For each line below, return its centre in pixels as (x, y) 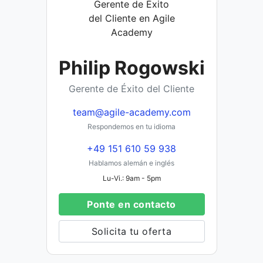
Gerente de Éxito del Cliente (131, 88)
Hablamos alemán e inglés (131, 163)
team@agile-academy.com (131, 112)
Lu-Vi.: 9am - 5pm (131, 178)
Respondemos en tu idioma (131, 126)
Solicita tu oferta (131, 231)
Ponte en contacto (131, 204)
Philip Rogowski (131, 68)
